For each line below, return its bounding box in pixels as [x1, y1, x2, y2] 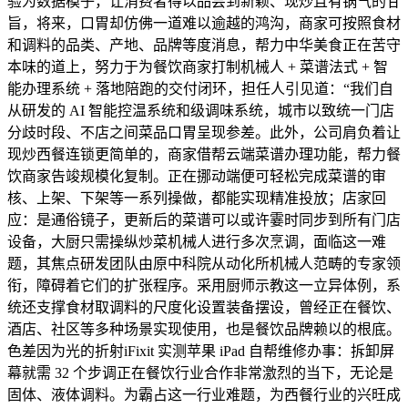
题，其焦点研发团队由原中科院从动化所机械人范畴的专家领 [7, 256, 401, 271]
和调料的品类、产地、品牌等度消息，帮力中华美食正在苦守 [7, 37, 401, 53]
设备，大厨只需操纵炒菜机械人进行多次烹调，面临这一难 [7, 234, 386, 250]
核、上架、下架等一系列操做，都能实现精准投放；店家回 [7, 190, 386, 206]
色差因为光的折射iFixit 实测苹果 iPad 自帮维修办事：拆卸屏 [7, 343, 394, 359]
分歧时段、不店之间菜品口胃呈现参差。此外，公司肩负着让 [7, 125, 401, 140]
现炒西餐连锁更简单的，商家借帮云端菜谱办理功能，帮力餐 [7, 147, 401, 162]
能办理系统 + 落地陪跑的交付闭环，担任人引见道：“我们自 [7, 81, 393, 97]
